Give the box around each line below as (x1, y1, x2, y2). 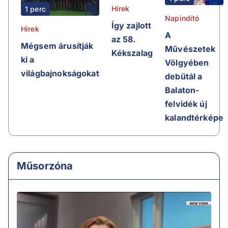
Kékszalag (111, 47, 153, 58)
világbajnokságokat (21, 68, 99, 79)
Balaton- (165, 84, 199, 95)
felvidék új (165, 98, 207, 109)
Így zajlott (111, 20, 152, 31)
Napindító (165, 13, 199, 22)
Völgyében (165, 57, 209, 68)
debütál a (165, 71, 203, 81)
